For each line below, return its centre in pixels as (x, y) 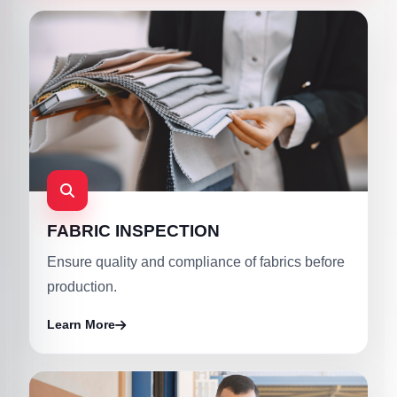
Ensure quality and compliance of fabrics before (196, 262)
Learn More (81, 324)
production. (82, 287)
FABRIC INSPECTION (133, 231)
